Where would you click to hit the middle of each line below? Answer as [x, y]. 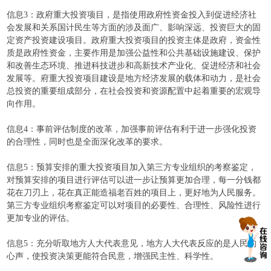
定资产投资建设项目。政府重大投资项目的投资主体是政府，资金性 [134, 40]
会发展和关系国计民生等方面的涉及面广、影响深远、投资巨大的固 [134, 28]
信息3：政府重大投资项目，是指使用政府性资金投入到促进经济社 [132, 15]
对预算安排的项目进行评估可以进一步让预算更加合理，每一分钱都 [134, 180]
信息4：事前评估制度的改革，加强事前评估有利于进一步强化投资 [132, 129]
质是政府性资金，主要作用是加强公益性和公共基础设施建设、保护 [134, 53]
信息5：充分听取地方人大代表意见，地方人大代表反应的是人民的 [132, 243]
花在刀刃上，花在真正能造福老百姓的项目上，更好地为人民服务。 [134, 193]
